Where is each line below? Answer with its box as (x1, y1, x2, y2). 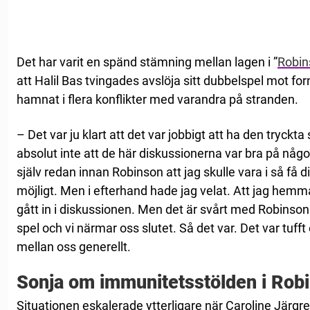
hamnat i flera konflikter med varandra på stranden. (17, 92, 298, 107)
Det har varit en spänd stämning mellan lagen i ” (17, 55, 277, 70)
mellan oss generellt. (17, 239, 131, 255)
